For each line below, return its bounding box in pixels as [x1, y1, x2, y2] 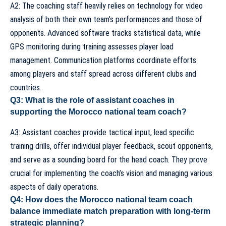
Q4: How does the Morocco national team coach [10, 195, 193, 204]
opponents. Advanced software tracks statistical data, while [10, 28, 201, 38]
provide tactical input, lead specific [81, 127, 194, 137]
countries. [10, 83, 41, 93]
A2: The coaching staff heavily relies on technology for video [10, 1, 203, 11]
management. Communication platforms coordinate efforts [10, 55, 196, 66]
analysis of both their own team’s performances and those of [10, 15, 202, 25]
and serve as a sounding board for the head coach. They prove [10, 154, 207, 164]
